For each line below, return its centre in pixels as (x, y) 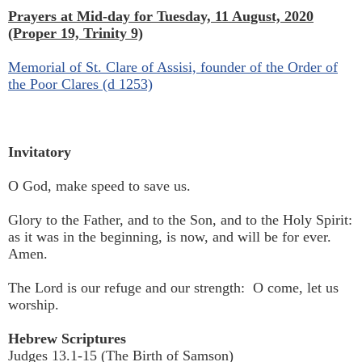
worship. (34, 305)
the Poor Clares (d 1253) (80, 84)
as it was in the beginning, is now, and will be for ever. (170, 237)
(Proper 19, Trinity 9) (76, 34)
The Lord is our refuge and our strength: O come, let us (173, 288)
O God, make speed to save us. (99, 186)
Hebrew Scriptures (67, 339)
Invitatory (40, 152)
